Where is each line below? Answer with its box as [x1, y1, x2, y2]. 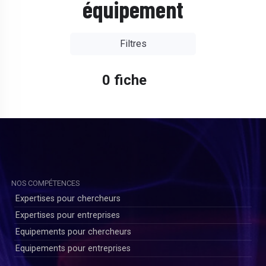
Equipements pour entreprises [15, 243, 131, 254]
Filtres [119, 38, 147, 49]
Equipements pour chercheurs [15, 227, 131, 237]
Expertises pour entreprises [15, 210, 120, 220]
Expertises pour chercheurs [15, 194, 121, 204]
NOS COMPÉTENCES [11, 179, 80, 188]
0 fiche [102, 72, 147, 88]
